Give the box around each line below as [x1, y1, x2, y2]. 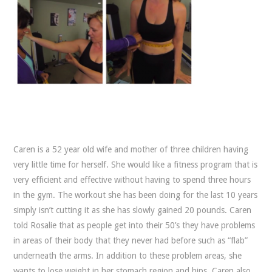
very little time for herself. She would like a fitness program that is [13, 160, 258, 169]
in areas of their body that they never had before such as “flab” [13, 236, 248, 245]
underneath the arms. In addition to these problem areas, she [13, 251, 242, 260]
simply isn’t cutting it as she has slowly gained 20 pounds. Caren [13, 205, 252, 215]
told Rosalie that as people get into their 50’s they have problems [13, 220, 256, 230]
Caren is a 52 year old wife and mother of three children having [13, 144, 249, 154]
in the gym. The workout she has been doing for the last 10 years [13, 190, 258, 200]
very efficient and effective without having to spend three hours [13, 175, 251, 185]
